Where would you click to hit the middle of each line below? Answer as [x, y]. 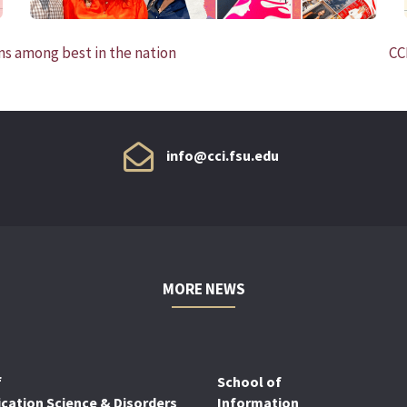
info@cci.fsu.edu [223, 156]
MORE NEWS [203, 288]
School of [249, 381]
